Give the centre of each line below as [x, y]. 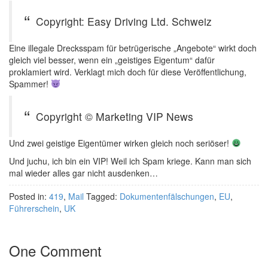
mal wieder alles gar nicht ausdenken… [83, 173]
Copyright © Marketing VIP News [115, 116]
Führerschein [34, 208]
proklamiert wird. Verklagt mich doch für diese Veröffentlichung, [128, 72]
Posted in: [29, 196]
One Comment [55, 250]
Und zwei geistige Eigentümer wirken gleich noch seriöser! [120, 143]
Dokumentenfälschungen [167, 196]
